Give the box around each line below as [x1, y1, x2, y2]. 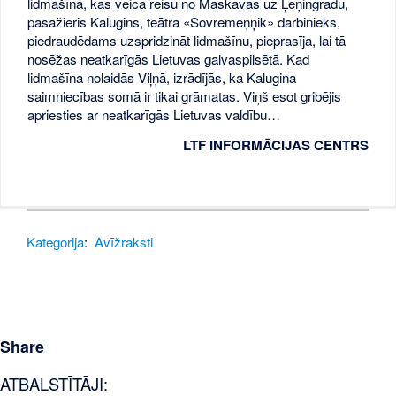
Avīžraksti [95, 232, 154, 251]
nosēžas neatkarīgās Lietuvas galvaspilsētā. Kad [27, 49, 310, 68]
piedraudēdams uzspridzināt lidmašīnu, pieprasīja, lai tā [27, 30, 346, 49]
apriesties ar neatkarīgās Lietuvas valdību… [27, 104, 281, 124]
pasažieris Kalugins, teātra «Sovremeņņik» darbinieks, [27, 11, 341, 31]
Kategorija [27, 232, 85, 251]
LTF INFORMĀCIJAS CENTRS [182, 135, 369, 156]
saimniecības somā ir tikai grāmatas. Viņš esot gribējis [27, 86, 342, 105]
